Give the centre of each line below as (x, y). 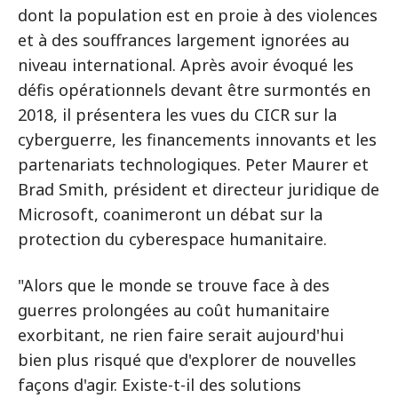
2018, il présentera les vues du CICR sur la (177, 115)
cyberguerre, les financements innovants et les (197, 139)
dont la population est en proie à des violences (198, 15)
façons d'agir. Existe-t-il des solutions (159, 385)
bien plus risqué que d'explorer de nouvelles (187, 360)
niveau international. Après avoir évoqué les (186, 65)
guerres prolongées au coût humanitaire (174, 310)
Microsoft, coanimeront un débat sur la (170, 214)
